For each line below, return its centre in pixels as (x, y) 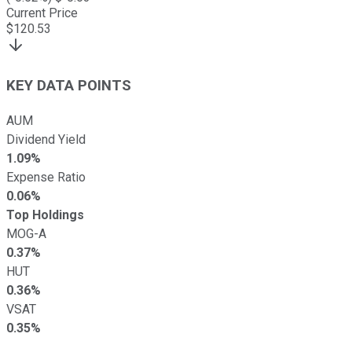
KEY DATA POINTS (69, 86)
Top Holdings (45, 214)
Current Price (42, 13)
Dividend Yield (46, 139)
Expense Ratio (46, 177)
